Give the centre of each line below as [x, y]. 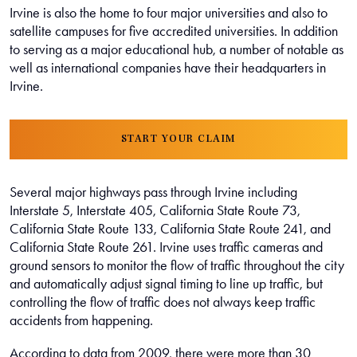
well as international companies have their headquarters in [168, 67]
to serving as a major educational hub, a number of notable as [177, 49]
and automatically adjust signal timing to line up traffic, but [166, 283]
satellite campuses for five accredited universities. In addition [174, 31]
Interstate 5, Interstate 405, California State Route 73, [155, 210]
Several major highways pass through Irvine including [153, 192]
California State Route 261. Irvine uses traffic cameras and [166, 247]
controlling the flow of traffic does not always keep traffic [163, 302]
